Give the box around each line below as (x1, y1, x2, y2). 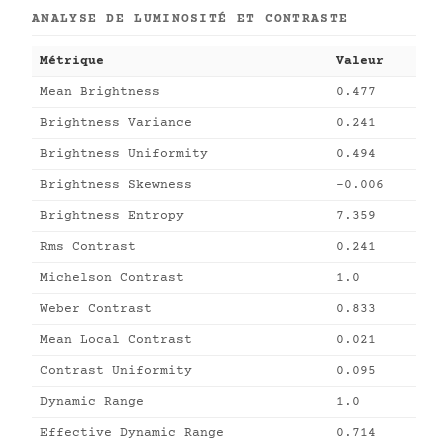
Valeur (336, 54, 384, 68)
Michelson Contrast (40, 271, 184, 285)
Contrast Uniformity (40, 364, 192, 378)
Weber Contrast (40, 302, 152, 316)
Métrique (40, 54, 104, 68)
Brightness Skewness (40, 178, 192, 192)
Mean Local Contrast (40, 333, 192, 347)
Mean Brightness (40, 85, 160, 99)
